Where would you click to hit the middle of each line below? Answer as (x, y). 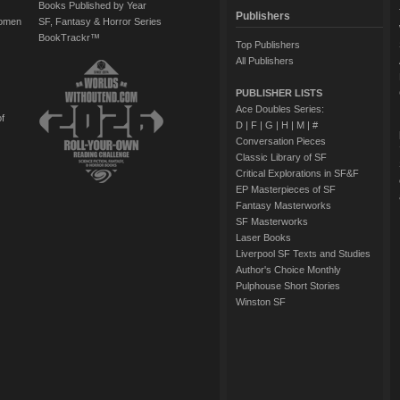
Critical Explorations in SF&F (297, 173)
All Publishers (264, 61)
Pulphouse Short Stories (287, 286)
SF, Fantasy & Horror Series (100, 21)
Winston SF (260, 302)
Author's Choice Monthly (288, 270)
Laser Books (263, 237)
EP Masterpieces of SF (285, 189)
